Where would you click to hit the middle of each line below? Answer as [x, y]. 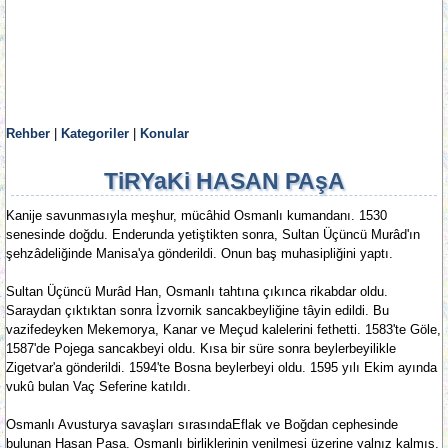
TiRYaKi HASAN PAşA [224, 181]
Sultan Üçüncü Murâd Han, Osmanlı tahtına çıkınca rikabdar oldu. [197, 291]
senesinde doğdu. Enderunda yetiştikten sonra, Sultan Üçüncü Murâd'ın [213, 234]
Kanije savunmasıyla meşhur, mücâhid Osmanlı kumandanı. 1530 [196, 215]
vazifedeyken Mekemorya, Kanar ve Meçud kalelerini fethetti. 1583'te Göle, [223, 329]
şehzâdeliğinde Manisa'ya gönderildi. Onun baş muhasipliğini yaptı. [199, 253]
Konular [164, 133]
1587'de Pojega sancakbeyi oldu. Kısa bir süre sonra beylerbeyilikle [201, 348]
